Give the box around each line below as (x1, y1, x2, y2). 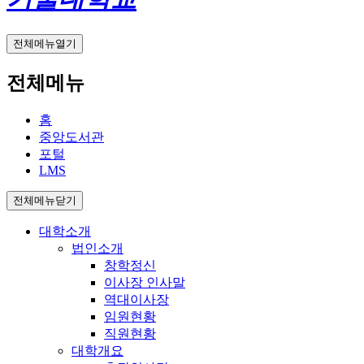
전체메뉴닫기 (13, 194, 76, 207)
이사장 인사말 (104, 275, 185, 290)
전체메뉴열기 (13, 37, 76, 50)
